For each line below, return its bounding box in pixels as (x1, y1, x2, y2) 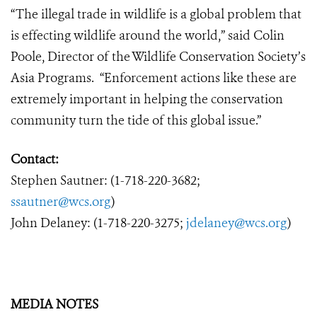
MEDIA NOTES (11, 296, 98, 313)
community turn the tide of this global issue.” (11, 112, 261, 129)
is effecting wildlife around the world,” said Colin (11, 27, 284, 44)
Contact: (11, 151, 59, 168)
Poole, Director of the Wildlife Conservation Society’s (11, 48, 306, 65)
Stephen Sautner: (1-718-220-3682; (11, 172, 200, 189)
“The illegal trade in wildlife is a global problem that (11, 6, 301, 23)
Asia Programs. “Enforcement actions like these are (11, 69, 296, 86)
